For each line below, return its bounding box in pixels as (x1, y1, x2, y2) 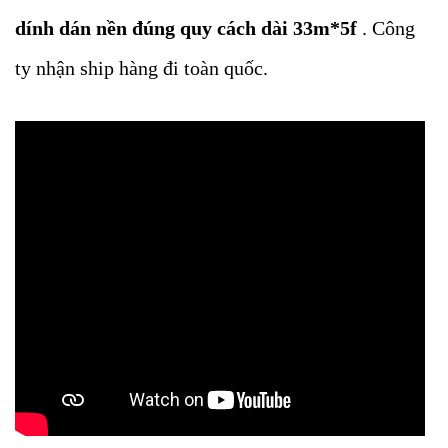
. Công (357, 17, 415, 39)
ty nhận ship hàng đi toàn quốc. (15, 57, 268, 79)
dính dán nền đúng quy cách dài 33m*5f (15, 17, 357, 39)
